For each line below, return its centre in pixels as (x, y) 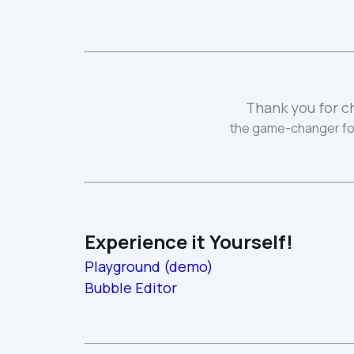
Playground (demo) (149, 266)
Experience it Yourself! (189, 241)
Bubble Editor (131, 288)
